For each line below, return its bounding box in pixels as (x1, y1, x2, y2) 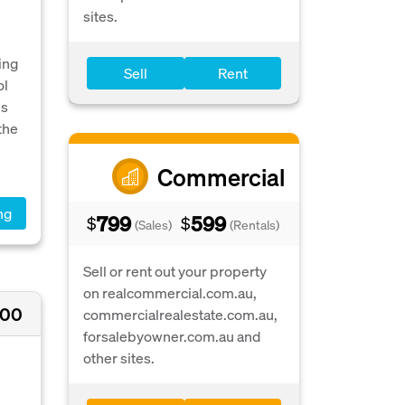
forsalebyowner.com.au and (83, 326, 260, 345)
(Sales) (135, 216, 172, 232)
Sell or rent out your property (83, 261, 267, 280)
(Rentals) (230, 216, 279, 232)
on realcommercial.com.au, (83, 283, 257, 302)
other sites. (83, 348, 155, 367)
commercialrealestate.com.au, (83, 305, 278, 324)
